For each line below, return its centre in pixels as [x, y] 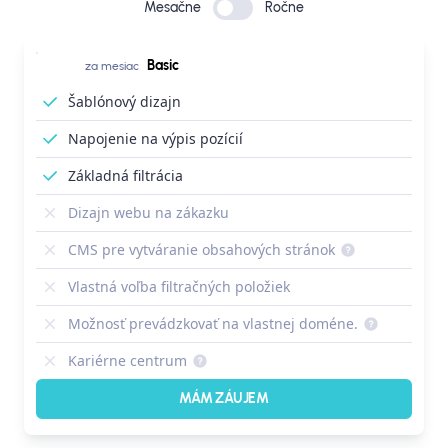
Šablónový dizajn [124, 102]
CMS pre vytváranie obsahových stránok [201, 250]
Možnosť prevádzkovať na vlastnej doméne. [213, 324]
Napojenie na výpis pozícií [155, 139]
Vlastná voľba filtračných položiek [179, 287]
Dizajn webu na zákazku [148, 213]
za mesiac [112, 66]
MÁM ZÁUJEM [224, 399]
